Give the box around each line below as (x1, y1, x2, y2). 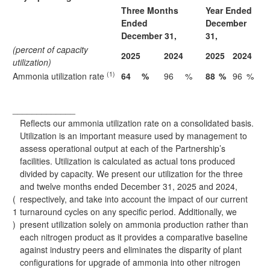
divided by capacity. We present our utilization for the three (20, 168, 243, 180)
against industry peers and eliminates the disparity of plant (20, 243, 242, 256)
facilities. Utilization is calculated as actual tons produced (20, 155, 235, 167)
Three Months (121, 4, 178, 16)
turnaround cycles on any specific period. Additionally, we (20, 206, 237, 218)
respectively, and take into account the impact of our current (20, 193, 248, 205)
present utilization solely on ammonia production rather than (20, 218, 248, 230)
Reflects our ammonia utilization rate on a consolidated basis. (20, 117, 254, 129)
